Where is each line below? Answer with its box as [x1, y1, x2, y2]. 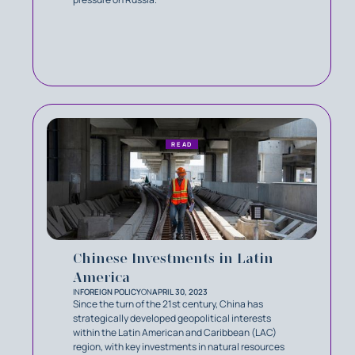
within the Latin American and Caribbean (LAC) [73, 325, 277, 339]
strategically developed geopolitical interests [73, 311, 271, 325]
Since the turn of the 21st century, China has [73, 296, 263, 311]
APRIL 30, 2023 [152, 285, 208, 297]
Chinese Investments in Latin [73, 249, 273, 267]
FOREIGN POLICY [80, 285, 141, 297]
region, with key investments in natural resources [73, 339, 284, 353]
